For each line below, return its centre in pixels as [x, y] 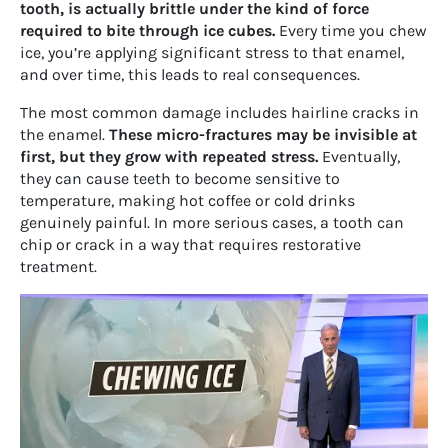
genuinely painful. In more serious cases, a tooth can [212, 222]
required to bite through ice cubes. [147, 30]
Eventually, [359, 156]
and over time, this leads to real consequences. [190, 74]
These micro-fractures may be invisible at [263, 134]
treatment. [58, 266]
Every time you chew [351, 30]
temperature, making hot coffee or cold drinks [187, 200]
